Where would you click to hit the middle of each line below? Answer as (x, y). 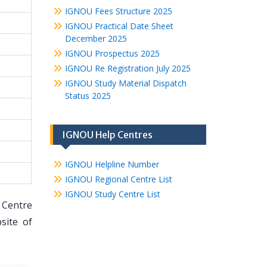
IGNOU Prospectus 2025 (112, 53)
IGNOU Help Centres (107, 135)
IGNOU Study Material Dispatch (125, 83)
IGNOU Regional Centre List (118, 179)
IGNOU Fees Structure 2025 (118, 11)
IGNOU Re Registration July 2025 (128, 68)
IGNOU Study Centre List (112, 194)
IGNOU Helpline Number (112, 164)
